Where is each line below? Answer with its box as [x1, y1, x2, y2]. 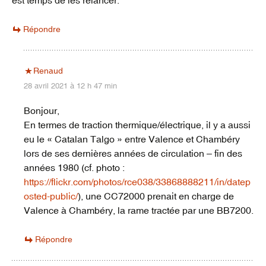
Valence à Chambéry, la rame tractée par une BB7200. [24, 205, 254, 216]
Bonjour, [24, 105, 59, 116]
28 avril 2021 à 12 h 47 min [24, 81, 117, 91]
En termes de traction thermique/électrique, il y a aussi [24, 119, 251, 131]
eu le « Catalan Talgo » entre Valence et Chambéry [24, 134, 240, 145]
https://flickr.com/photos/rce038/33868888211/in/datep [24, 176, 251, 188]
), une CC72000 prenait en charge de [78, 191, 234, 202]
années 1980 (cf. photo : [24, 162, 125, 173]
